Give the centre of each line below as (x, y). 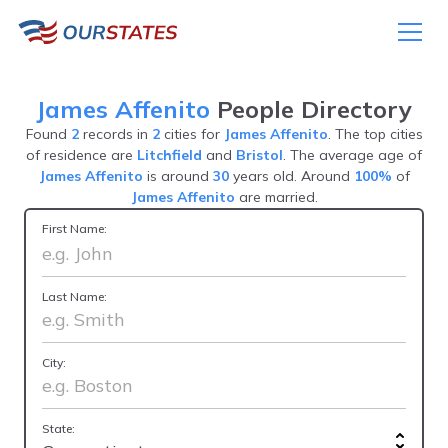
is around (177, 176)
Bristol (259, 155)
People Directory (311, 109)
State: (58, 428)
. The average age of (352, 155)
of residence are (81, 155)
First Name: (74, 228)
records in (115, 134)
